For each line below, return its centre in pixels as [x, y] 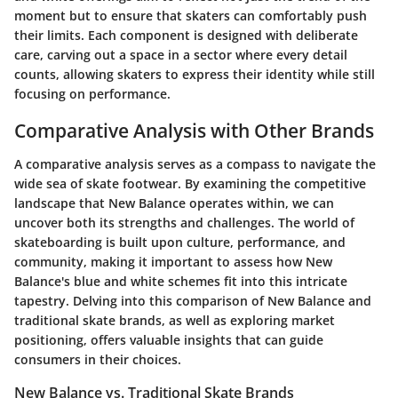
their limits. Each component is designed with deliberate [186, 35]
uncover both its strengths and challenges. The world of [184, 223]
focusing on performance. [92, 93]
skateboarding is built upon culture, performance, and [180, 242]
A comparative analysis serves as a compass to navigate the [195, 164]
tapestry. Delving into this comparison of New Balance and [193, 301]
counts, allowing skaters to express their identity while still [195, 74]
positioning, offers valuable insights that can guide [169, 340]
